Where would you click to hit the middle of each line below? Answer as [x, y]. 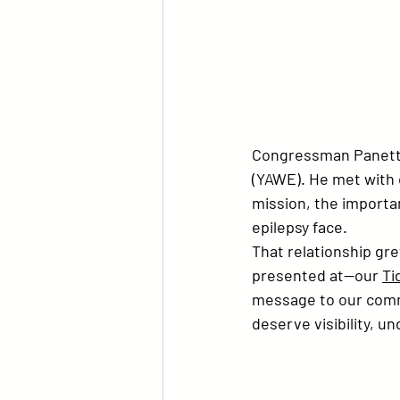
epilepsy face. [300, 227]
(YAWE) [276, 179]
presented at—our [317, 275]
